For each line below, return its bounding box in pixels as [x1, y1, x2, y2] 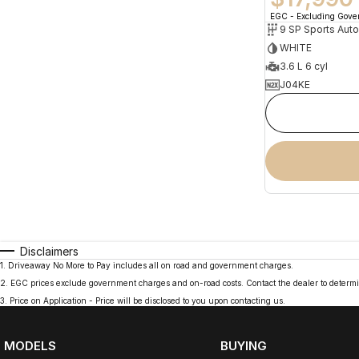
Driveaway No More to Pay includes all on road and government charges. [8, 260, 293, 270]
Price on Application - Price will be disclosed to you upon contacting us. [10, 295, 285, 305]
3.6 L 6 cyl [280, 60, 328, 73]
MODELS [4, 337, 56, 353]
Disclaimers [20, 244, 79, 258]
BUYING [220, 337, 267, 353]
